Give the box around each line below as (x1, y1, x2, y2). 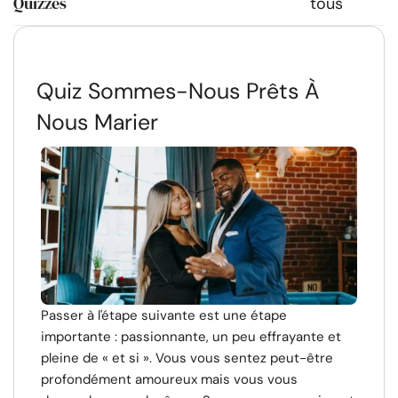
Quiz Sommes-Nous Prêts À (36, 76, 320, 106)
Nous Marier (36, 107, 158, 137)
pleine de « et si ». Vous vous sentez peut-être (41, 349, 333, 367)
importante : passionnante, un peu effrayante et (41, 328, 341, 346)
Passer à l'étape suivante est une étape (41, 306, 287, 324)
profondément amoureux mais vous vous (41, 370, 298, 388)
